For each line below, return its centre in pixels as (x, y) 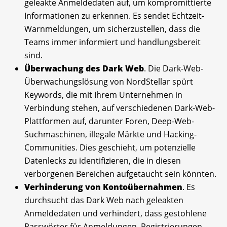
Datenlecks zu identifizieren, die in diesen (103, 160)
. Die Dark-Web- (174, 68)
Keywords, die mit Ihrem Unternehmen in (103, 94)
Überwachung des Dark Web (84, 68)
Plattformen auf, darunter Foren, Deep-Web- (109, 121)
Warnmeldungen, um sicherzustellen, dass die (112, 29)
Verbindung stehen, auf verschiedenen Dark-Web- (120, 108)
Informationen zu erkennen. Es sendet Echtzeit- (114, 15)
